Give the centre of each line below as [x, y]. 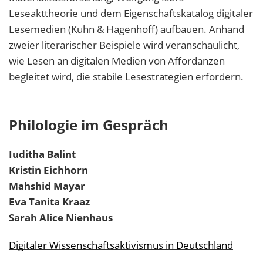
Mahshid [30, 186]
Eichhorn [66, 170]
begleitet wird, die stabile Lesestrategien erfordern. [126, 77]
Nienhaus [89, 218]
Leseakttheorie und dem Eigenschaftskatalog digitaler [131, 14]
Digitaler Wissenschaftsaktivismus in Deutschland [121, 245]
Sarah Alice [36, 218]
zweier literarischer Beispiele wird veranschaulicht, [124, 45]
